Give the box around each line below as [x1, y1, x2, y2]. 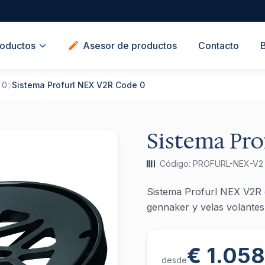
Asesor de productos [82, 40, 177, 51]
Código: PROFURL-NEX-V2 [160, 159, 263, 169]
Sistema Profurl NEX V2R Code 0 [12, 80, 145, 90]
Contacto [198, 40, 239, 51]
